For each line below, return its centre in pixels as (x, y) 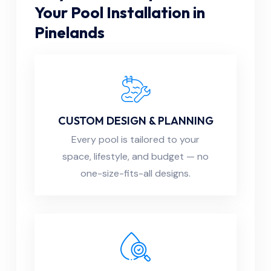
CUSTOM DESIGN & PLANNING (135, 121)
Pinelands (70, 32)
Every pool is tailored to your (135, 140)
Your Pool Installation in (120, 12)
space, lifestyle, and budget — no (135, 157)
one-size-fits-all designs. (135, 174)
